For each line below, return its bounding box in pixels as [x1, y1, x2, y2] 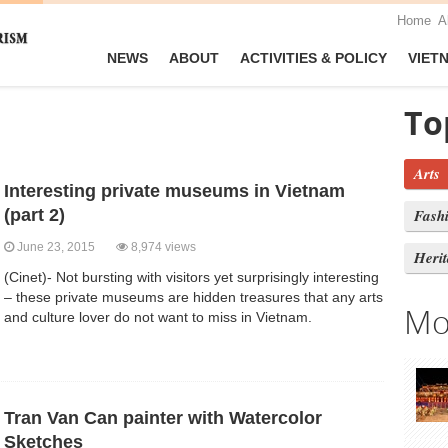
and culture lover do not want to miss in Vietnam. [4, 309, 312, 326]
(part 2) [4, 205, 65, 226]
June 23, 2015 [14, 240, 116, 255]
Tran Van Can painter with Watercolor [4, 408, 322, 429]
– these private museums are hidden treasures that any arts [4, 289, 383, 306]
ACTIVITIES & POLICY [240, 50, 387, 66]
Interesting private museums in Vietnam [4, 181, 345, 202]
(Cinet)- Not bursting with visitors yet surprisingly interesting [4, 269, 379, 286]
